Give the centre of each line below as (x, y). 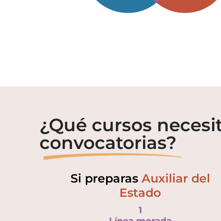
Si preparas (106, 178)
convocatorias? (108, 142)
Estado (140, 192)
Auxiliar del (176, 178)
